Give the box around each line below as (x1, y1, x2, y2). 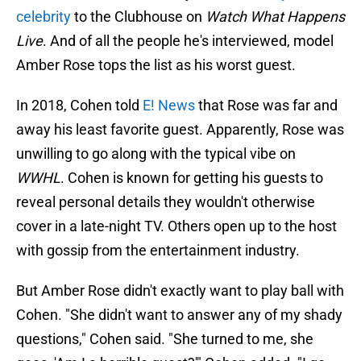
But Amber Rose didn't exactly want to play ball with (16, 282, 344, 300)
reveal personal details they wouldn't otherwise (16, 193, 315, 211)
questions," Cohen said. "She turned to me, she (16, 330, 313, 348)
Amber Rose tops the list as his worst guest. (16, 56, 296, 74)
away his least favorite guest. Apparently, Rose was (16, 121, 344, 139)
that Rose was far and (195, 97, 338, 114)
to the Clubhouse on (71, 8, 205, 26)
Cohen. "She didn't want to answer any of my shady (16, 306, 342, 324)
